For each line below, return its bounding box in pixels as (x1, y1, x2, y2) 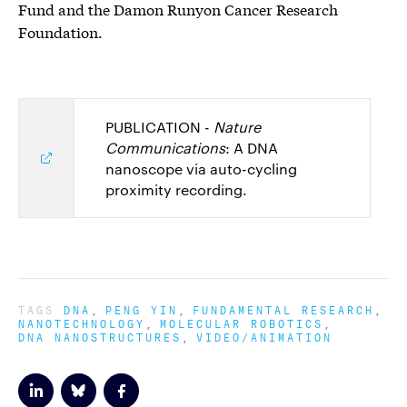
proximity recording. (105, 179, 247, 199)
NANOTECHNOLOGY (18, 313, 145, 331)
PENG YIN (105, 299, 178, 317)
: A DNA (225, 137, 278, 157)
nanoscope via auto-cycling (105, 158, 297, 178)
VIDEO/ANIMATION (196, 326, 333, 344)
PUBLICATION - (105, 116, 213, 136)
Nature (213, 116, 261, 136)
